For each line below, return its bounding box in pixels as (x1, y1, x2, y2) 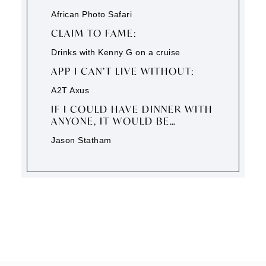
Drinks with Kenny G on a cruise (51, 47, 180, 58)
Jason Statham (51, 135, 112, 145)
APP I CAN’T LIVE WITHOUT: (51, 65, 195, 78)
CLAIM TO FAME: (51, 27, 138, 40)
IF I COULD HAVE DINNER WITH (51, 103, 213, 116)
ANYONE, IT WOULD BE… (51, 115, 177, 128)
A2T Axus (51, 85, 90, 96)
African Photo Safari (51, 9, 132, 20)
